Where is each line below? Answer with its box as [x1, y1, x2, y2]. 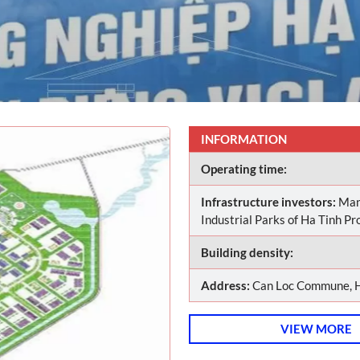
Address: [200, 277, 252, 292]
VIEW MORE [280, 321, 353, 337]
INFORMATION [200, 131, 287, 146]
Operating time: [200, 161, 287, 176]
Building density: [200, 244, 293, 260]
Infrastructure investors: [200, 194, 338, 209]
